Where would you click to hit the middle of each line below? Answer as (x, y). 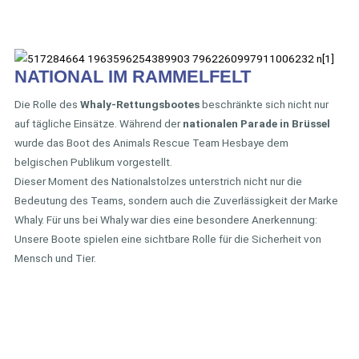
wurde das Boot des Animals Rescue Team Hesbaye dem (151, 142)
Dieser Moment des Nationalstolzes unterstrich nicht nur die (158, 181)
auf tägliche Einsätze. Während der (99, 123)
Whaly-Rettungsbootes (140, 104)
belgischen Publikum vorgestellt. (93, 161)
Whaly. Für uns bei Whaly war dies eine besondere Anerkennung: (166, 219)
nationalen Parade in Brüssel (256, 123)
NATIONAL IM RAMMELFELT (133, 76)
